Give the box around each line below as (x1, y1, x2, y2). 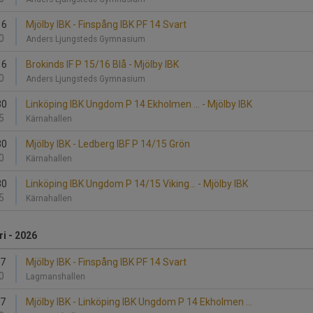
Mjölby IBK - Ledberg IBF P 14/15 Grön (26, 138, 190, 150)
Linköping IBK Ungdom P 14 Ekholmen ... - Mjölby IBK (26, 99, 252, 110)
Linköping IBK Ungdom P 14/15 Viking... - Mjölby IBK (26, 178, 248, 189)
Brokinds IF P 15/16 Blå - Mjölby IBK (26, 59, 179, 70)
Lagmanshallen (26, 272, 89, 282)
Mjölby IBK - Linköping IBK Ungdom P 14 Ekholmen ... (26, 296, 252, 307)
